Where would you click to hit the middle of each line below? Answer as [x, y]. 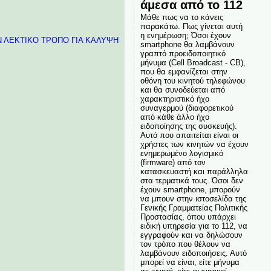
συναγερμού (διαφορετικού [187, 108]
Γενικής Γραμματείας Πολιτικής [194, 208]
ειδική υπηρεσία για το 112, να [194, 226]
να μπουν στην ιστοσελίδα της [193, 199]
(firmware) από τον [173, 162]
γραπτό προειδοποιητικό [183, 54]
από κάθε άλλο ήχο [175, 117]
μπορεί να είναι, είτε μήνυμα [190, 262]
